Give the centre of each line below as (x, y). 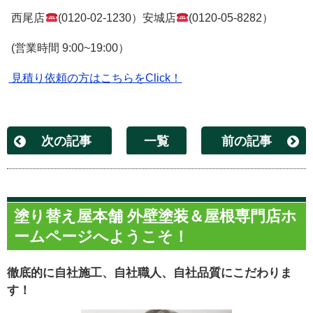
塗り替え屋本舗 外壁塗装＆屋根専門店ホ (155, 217)
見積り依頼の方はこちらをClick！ (95, 78)
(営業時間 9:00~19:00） (69, 48)
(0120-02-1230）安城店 (117, 18)
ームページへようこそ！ (101, 237)
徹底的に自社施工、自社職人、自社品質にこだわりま (150, 273)
